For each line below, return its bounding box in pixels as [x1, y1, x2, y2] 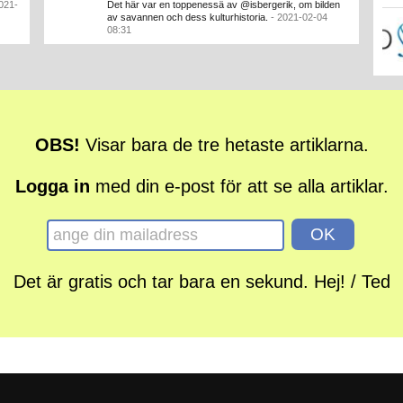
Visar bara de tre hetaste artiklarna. [79, 135, 369, 155]
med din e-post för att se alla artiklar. [89, 176, 389, 196]
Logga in [14, 176, 90, 196]
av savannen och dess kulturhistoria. [107, 11, 271, 22]
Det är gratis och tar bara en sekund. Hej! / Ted [13, 271, 390, 291]
